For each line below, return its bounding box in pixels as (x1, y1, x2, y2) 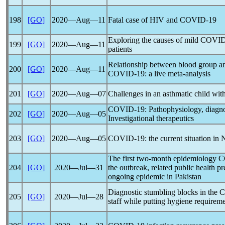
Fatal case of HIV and (108, 16, 180, 24)
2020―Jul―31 (54, 163, 103, 172)
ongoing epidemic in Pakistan (108, 172, 201, 181)
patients (108, 45, 132, 53)
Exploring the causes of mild (108, 36, 200, 44)
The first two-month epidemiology (108, 154, 218, 163)
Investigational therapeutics (108, 114, 194, 123)
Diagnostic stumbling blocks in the (108, 188, 219, 196)
